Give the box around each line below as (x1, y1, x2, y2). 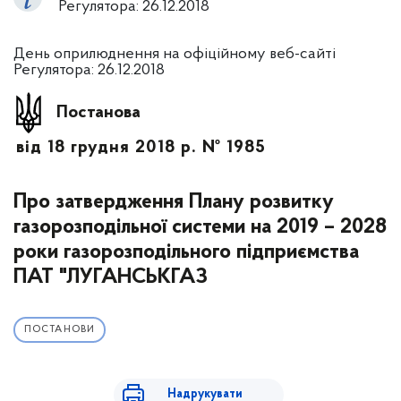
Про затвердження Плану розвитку (13, 192, 334, 213)
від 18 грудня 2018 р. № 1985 (16, 139, 266, 157)
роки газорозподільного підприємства (13, 242, 359, 263)
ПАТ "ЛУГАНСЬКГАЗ (13, 267, 208, 288)
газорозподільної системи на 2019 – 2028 (13, 217, 387, 238)
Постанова (56, 103, 141, 122)
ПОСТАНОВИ (24, 325, 95, 335)
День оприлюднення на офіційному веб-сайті (13, 46, 336, 63)
